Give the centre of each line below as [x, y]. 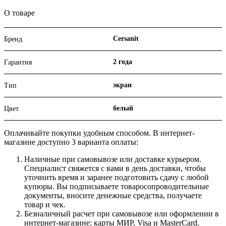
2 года [123, 62]
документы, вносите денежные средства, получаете [113, 196]
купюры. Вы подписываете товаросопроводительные [117, 187]
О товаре [19, 13]
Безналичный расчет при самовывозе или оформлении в [122, 214]
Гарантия [18, 63]
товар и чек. [45, 205]
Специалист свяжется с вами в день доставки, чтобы [115, 168]
